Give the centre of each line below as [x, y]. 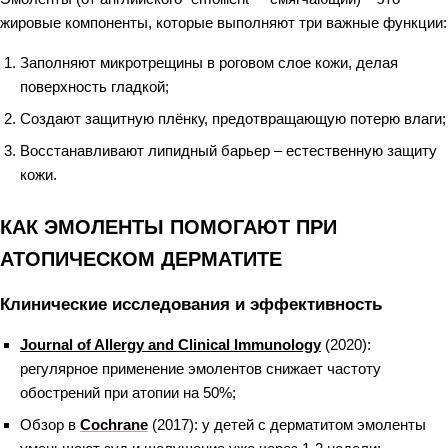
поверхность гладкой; [94, 86]
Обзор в [50, 424]
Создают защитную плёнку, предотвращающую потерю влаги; [233, 118]
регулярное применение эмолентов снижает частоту [200, 368]
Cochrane [114, 424]
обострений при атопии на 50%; [128, 392]
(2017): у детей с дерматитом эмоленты [287, 424]
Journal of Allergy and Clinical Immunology [170, 344]
